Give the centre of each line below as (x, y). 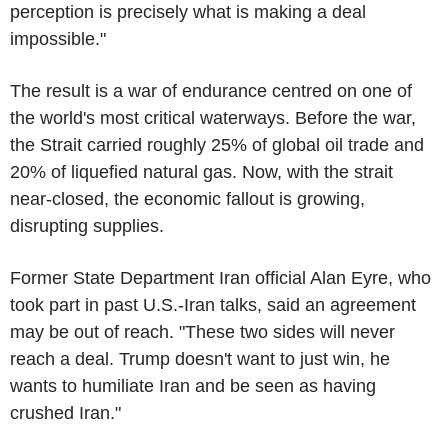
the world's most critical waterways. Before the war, (213, 117)
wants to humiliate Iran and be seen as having (193, 385)
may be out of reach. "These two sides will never (202, 331)
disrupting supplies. (87, 225)
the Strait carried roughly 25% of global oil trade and (217, 144)
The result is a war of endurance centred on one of (211, 90)
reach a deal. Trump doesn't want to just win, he (200, 358)
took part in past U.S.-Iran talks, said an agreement (213, 304)
